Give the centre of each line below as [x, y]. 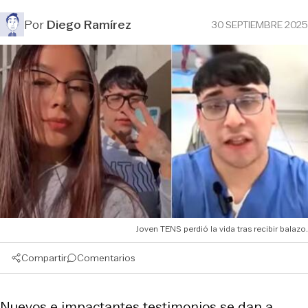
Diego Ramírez [89, 24]
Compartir [44, 257]
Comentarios [106, 257]
